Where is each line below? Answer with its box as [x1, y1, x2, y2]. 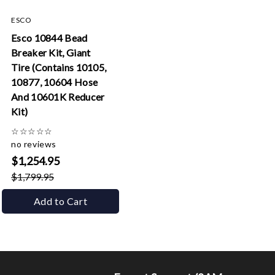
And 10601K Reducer [11, 91, 105, 103]
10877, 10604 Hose [11, 76, 98, 88]
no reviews [11, 139, 56, 149]
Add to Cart [33, 195, 88, 207]
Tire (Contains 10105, [11, 61, 107, 73]
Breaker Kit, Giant [11, 47, 91, 58]
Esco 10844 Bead [11, 32, 88, 44]
